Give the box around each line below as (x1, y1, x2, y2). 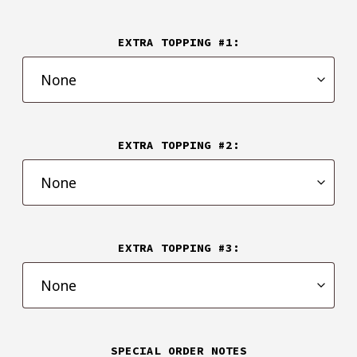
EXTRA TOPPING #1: (117, 35, 240, 50)
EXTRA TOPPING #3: (117, 241, 240, 256)
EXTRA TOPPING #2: (117, 138, 240, 153)
